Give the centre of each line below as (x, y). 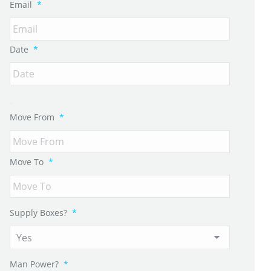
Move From (32, 117)
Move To (27, 162)
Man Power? (34, 264)
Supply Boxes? (38, 213)
